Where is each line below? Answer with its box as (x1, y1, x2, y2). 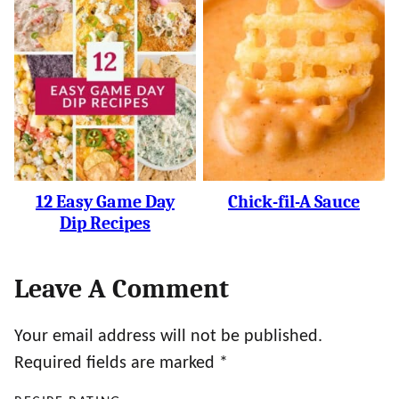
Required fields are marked (14, 354, 219, 372)
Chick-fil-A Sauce (228, 191, 360, 212)
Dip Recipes (60, 212, 151, 233)
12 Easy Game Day (36, 191, 175, 212)
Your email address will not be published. (14, 327, 322, 346)
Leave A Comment (14, 273, 229, 305)
